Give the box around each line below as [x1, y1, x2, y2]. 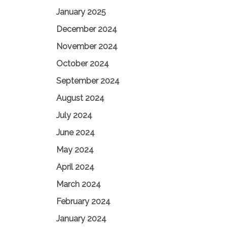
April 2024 [56, 162, 94, 172]
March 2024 [56, 179, 101, 189]
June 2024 [56, 128, 95, 137]
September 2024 [56, 76, 120, 86]
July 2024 [56, 110, 92, 120]
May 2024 [56, 145, 94, 155]
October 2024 [56, 59, 109, 68]
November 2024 [56, 42, 118, 51]
